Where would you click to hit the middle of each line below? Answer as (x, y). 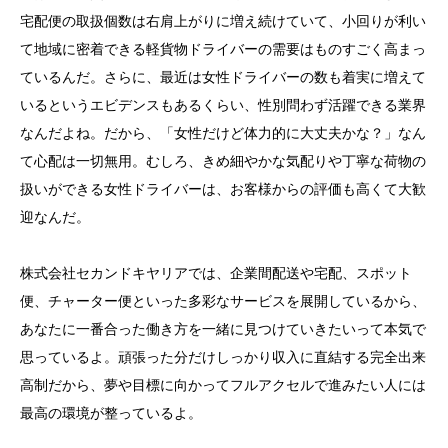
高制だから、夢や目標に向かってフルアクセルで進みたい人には (223, 385)
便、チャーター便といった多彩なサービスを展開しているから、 (223, 301)
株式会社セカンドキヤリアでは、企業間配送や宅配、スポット (216, 273)
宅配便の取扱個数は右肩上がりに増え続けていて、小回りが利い (223, 21)
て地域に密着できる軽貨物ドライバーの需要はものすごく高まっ (223, 49)
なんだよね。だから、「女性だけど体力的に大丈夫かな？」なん (223, 133)
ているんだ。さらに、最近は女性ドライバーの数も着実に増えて (223, 77)
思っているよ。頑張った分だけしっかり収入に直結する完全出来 (223, 357)
